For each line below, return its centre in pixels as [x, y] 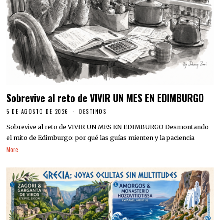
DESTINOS [93, 112]
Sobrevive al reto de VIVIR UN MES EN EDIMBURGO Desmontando [108, 127]
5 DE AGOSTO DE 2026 [38, 112]
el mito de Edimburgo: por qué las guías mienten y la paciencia [101, 137]
